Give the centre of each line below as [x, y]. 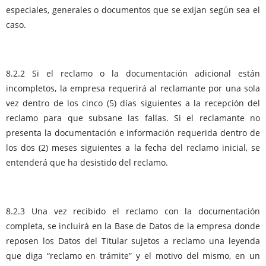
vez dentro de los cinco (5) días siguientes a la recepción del [133, 103]
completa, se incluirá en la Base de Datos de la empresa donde [133, 226]
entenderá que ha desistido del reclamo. [87, 163]
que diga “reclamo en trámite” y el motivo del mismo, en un [133, 256]
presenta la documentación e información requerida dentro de [133, 133]
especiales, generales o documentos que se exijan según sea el [133, 10]
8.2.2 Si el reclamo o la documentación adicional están [133, 74]
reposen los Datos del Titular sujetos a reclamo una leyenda [133, 241]
